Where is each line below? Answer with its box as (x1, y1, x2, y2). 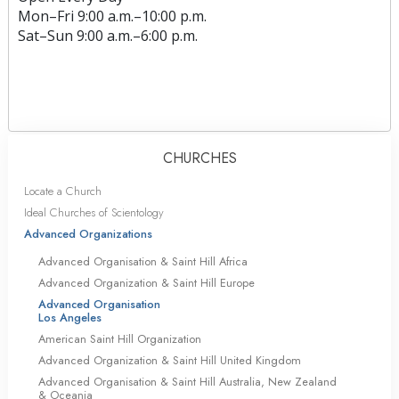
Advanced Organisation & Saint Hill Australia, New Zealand (38, 373, 337, 391)
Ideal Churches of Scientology (24, 204, 164, 222)
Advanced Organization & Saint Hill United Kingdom (38, 352, 301, 370)
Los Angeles (38, 309, 102, 327)
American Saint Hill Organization (38, 330, 201, 348)
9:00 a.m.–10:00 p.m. (77, 6, 207, 27)
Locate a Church (24, 183, 102, 200)
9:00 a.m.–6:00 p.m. (77, 26, 198, 46)
